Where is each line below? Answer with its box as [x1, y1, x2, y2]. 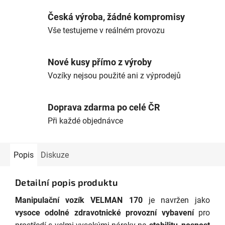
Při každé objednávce [48, 116, 123, 126]
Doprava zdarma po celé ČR [48, 102, 160, 113]
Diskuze [41, 150, 69, 160]
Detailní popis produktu [15, 176, 118, 188]
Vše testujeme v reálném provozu [48, 25, 165, 35]
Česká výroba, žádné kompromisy [48, 12, 185, 22]
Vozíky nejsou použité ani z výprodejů [48, 70, 181, 80]
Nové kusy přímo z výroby [48, 57, 152, 67]
